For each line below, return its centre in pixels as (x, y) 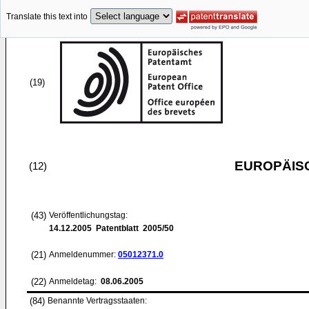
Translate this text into (47, 17)
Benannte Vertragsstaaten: (97, 301)
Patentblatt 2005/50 (133, 228)
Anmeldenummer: (83, 255)
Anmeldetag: (74, 281)
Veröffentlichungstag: (88, 215)
